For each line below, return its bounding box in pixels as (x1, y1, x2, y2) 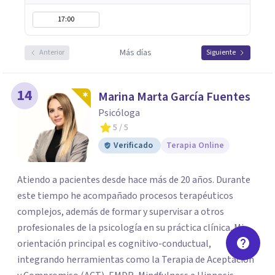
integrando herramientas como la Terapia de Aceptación (17, 253, 254, 266)
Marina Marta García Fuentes (98, 88, 250, 106)
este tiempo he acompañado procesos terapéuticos (17, 189, 233, 203)
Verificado (114, 139, 153, 152)
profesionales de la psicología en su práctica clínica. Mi (17, 221, 244, 234)
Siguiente (206, 47, 236, 58)
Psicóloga (98, 106, 140, 120)
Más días (119, 47, 152, 59)
